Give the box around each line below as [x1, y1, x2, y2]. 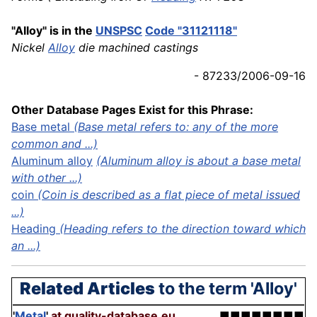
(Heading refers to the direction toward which [59, 221, 306, 236]
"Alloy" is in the [11, 23, 96, 38]
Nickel [11, 40, 48, 55]
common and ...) [11, 137, 98, 151]
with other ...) [11, 171, 82, 185]
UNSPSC [96, 23, 142, 38]
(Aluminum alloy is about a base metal [96, 154, 301, 168]
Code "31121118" [145, 23, 237, 38]
